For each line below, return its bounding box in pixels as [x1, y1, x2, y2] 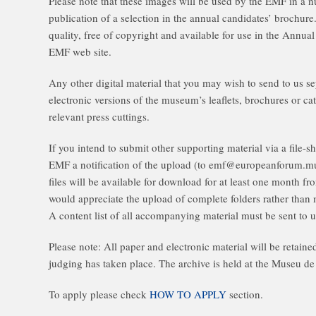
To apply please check [49, 287, 150, 301]
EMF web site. [49, 44, 111, 59]
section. [226, 287, 263, 301]
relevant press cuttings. [49, 109, 150, 123]
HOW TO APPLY [150, 287, 226, 301]
